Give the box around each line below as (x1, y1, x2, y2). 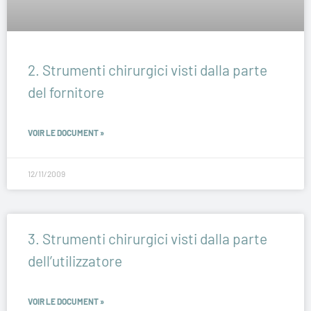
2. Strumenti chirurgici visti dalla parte (28, 61, 267, 78)
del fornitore (28, 83, 104, 101)
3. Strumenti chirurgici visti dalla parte (28, 230, 267, 247)
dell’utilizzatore (28, 252, 122, 269)
